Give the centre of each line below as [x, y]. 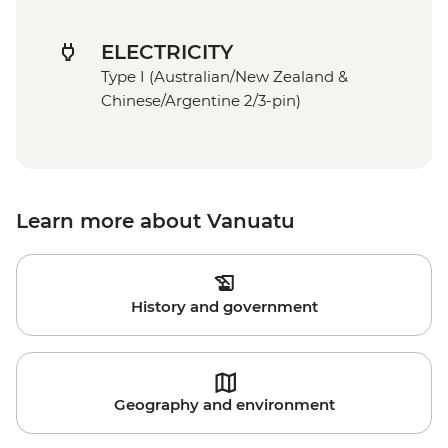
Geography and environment [224, 405]
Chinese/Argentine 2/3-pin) [201, 101]
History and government [224, 307]
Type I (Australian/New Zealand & [224, 77]
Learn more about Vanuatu [155, 221]
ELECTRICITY [167, 52]
